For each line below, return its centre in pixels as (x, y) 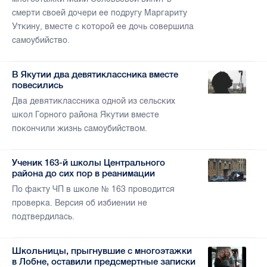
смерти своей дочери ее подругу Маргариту (100, 13)
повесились (38, 85)
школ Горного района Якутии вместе (86, 115)
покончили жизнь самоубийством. (80, 129)
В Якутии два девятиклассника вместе (95, 74)
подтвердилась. (43, 217)
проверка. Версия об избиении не (80, 203)
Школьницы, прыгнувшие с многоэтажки (102, 251)
